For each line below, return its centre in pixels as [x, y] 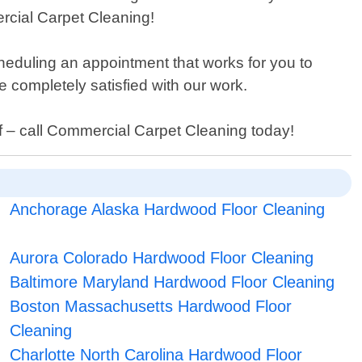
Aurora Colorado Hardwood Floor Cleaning [161, 258]
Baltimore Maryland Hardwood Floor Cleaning [172, 282]
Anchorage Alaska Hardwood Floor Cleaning [167, 210]
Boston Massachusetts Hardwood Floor [150, 307]
